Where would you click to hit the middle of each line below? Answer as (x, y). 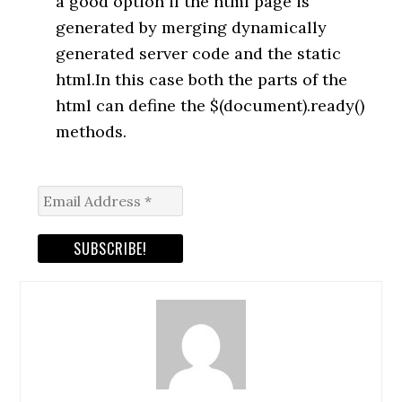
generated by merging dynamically (192, 27)
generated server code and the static (199, 53)
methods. (92, 131)
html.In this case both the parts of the (202, 79)
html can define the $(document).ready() (210, 105)
